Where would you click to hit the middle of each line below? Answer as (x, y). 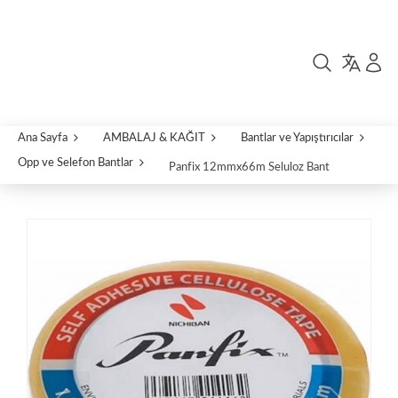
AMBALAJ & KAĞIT (154, 138)
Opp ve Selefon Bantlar (76, 163)
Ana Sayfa (43, 138)
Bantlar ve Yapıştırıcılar (297, 138)
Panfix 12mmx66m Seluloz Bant (249, 167)
